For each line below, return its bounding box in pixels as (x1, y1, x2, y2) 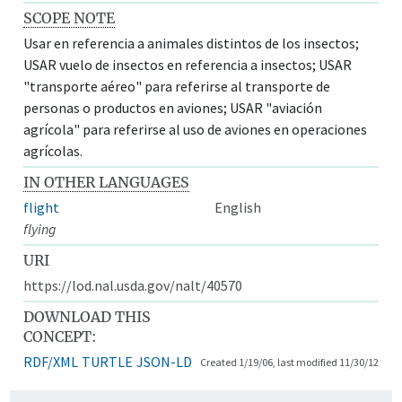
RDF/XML (23, 352, 79, 371)
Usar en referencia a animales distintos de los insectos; (23, 33, 360, 52)
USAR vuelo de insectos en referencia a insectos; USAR (23, 55, 353, 74)
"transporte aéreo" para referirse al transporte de (23, 76, 331, 95)
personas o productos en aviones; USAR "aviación (23, 98, 323, 117)
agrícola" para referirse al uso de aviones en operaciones (23, 119, 368, 138)
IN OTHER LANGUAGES (23, 172, 190, 191)
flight (23, 197, 60, 216)
